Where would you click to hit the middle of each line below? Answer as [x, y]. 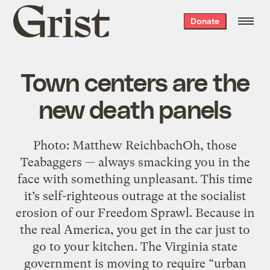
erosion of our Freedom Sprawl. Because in [135, 212]
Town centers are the [135, 81]
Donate [205, 21]
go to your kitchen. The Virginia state [135, 246]
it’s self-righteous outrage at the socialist [135, 196]
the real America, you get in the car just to [135, 229]
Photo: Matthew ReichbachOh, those [135, 145]
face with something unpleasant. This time [135, 179]
